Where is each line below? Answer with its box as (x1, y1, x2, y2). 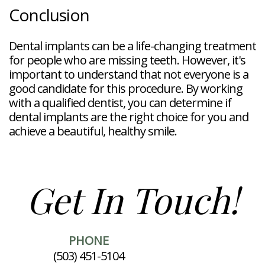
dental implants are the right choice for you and (9, 108, 248, 125)
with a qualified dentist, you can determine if (9, 94, 231, 111)
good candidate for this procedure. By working (9, 80, 243, 96)
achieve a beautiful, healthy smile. (9, 122, 177, 139)
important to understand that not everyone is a (9, 66, 248, 82)
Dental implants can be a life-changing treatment (9, 37, 256, 54)
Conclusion (9, 3, 89, 26)
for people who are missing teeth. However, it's (9, 51, 245, 68)
